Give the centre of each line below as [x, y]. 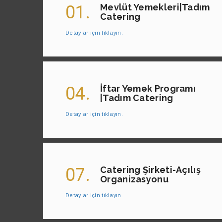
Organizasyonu [134, 179]
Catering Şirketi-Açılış [150, 170]
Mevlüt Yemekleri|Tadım [155, 7]
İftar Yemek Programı [148, 89]
